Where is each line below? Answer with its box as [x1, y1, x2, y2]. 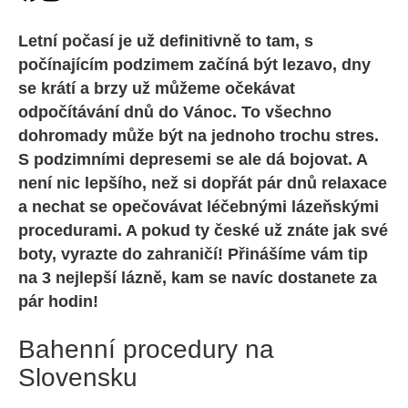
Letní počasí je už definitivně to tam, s [18, 32, 313, 50]
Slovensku [18, 363, 138, 392]
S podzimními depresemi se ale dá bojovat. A [18, 150, 367, 168]
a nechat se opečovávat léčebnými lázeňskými [18, 198, 379, 216]
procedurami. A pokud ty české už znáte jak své [18, 221, 388, 240]
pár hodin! [18, 292, 98, 311]
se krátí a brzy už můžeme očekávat [18, 79, 295, 97]
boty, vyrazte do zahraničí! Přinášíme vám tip [18, 245, 368, 263]
